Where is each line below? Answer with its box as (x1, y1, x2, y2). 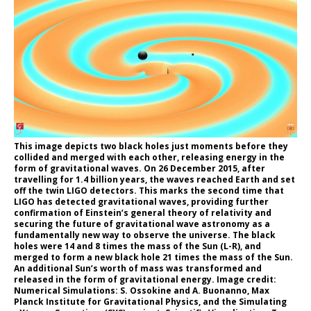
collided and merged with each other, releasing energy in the (14, 151, 285, 163)
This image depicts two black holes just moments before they (14, 140, 288, 152)
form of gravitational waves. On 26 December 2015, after (14, 162, 265, 174)
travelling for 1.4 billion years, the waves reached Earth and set (14, 173, 295, 185)
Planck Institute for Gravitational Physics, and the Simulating (14, 295, 287, 308)
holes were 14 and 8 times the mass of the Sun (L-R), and (14, 239, 261, 252)
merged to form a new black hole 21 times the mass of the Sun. (14, 251, 293, 263)
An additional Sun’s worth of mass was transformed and (14, 262, 262, 274)
